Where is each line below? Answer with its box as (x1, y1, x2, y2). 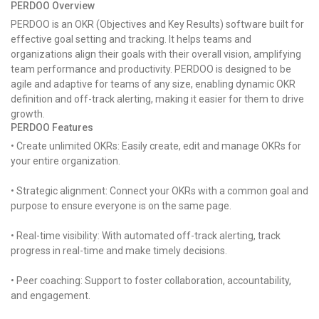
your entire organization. (11, 155, 120, 167)
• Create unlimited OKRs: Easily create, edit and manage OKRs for (11, 140, 301, 152)
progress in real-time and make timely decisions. (11, 244, 227, 256)
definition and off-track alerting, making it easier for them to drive (11, 93, 304, 105)
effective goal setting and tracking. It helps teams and (11, 33, 251, 45)
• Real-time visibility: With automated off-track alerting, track (11, 229, 281, 241)
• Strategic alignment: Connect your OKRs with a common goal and (11, 184, 308, 197)
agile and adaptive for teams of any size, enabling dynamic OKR (11, 78, 296, 90)
